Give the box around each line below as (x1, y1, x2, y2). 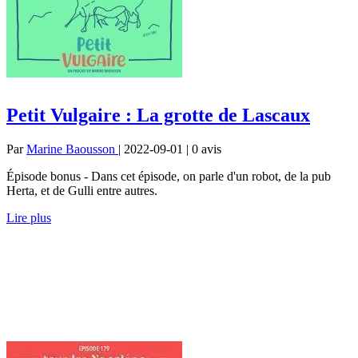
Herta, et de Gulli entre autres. (6, 183, 157, 197)
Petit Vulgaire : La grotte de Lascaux (6, 104, 310, 125)
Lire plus (6, 210, 51, 225)
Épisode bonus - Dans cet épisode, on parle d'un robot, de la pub (6, 169, 331, 183)
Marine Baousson (26, 141, 118, 156)
